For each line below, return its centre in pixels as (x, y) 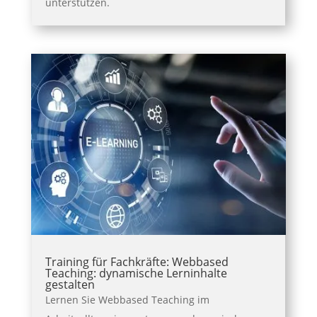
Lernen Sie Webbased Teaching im (127, 300)
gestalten (70, 285)
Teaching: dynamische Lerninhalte (136, 273)
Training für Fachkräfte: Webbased (137, 262)
